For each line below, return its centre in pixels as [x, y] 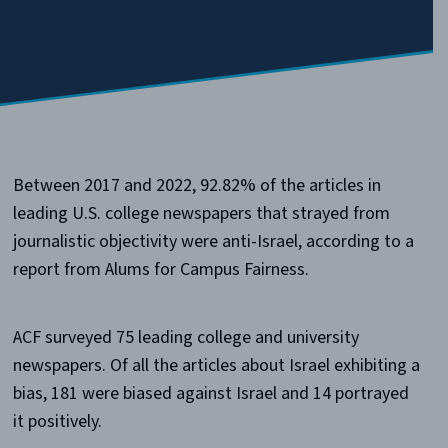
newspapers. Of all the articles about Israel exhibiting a [216, 365]
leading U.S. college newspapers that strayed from [201, 213]
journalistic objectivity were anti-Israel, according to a [213, 241]
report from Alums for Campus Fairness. [160, 269]
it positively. [57, 421]
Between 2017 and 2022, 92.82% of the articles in [196, 185]
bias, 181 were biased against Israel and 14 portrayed [210, 393]
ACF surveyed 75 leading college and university [185, 337]
